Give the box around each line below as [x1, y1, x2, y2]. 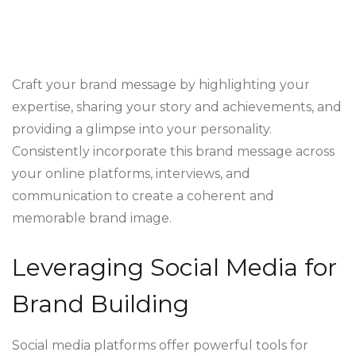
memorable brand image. [12, 211, 172, 226]
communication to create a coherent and [12, 188, 274, 203]
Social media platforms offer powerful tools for [12, 338, 308, 353]
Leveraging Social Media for [12, 253, 337, 282]
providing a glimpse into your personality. [12, 122, 272, 137]
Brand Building [12, 289, 189, 319]
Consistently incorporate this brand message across [12, 144, 335, 159]
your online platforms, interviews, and [12, 166, 250, 181]
